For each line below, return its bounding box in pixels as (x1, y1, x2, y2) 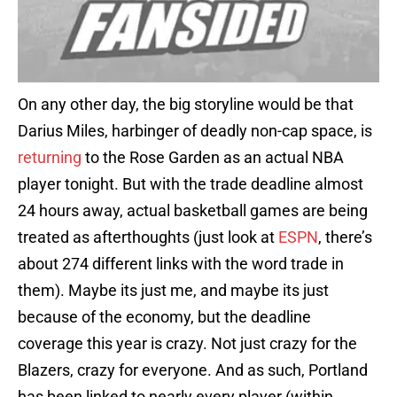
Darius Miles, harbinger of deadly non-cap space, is (18, 121, 372, 141)
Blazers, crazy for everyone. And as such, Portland (18, 361, 368, 380)
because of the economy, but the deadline (18, 307, 311, 327)
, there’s (318, 228, 372, 247)
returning (18, 148, 85, 167)
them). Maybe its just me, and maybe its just (18, 281, 329, 300)
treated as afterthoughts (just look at (18, 228, 278, 247)
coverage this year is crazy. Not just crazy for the (18, 334, 357, 354)
